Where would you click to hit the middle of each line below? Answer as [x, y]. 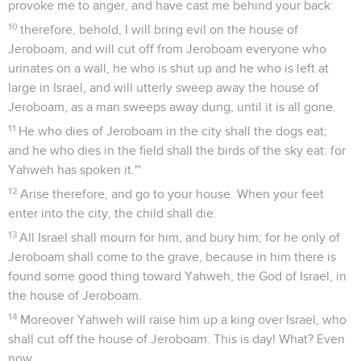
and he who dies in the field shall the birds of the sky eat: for [177, 150]
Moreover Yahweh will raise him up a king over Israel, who [184, 320]
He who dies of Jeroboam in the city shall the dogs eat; [173, 131]
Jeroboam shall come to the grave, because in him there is [172, 257]
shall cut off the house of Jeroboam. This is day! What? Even [176, 339]
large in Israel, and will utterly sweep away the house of [164, 87]
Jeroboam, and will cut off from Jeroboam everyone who [167, 49]
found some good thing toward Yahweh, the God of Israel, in [177, 276]
